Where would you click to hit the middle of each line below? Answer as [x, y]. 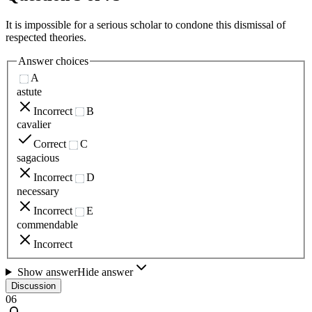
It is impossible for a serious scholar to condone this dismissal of [146, 25]
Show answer [47, 272]
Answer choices [53, 61]
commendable [47, 224]
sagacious [38, 158]
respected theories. [46, 38]
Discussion [33, 286]
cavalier [34, 125]
